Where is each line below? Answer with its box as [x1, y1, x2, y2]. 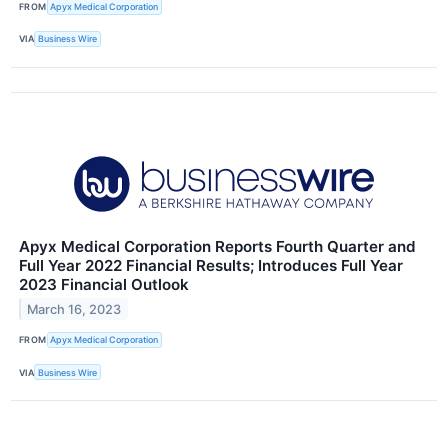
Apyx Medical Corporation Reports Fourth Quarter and [19, 236, 416, 256]
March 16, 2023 [27, 301, 122, 317]
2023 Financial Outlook [19, 274, 189, 294]
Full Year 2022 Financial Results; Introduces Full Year [19, 255, 403, 275]
